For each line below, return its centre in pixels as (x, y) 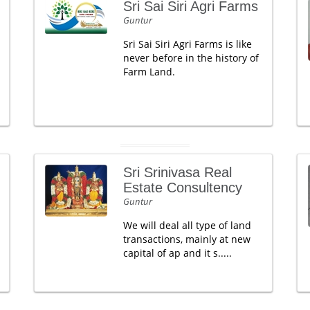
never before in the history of (191, 58)
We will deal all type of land (187, 225)
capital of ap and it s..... (177, 253)
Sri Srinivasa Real (177, 172)
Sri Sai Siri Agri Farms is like (187, 44)
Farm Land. (149, 72)
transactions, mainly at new (186, 239)
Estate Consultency (182, 188)
